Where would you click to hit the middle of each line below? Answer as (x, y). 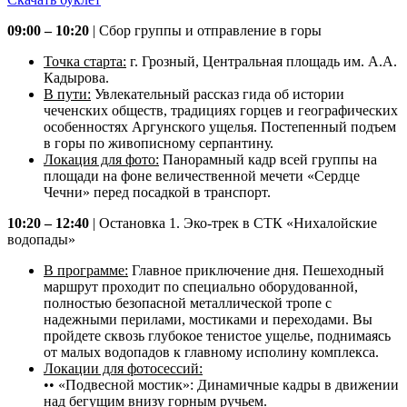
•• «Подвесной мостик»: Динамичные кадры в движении (221, 385)
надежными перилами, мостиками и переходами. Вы (208, 320)
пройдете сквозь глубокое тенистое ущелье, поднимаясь (217, 336)
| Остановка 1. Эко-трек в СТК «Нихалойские (233, 223)
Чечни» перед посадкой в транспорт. (157, 193)
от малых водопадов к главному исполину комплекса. (211, 352)
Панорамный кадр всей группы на (268, 160)
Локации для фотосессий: (123, 369)
